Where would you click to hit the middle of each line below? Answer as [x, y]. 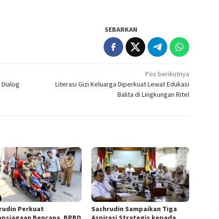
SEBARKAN [121, 29]
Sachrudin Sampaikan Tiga [134, 208]
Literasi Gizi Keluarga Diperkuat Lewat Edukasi [122, 84]
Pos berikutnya [167, 74]
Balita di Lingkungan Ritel [153, 94]
